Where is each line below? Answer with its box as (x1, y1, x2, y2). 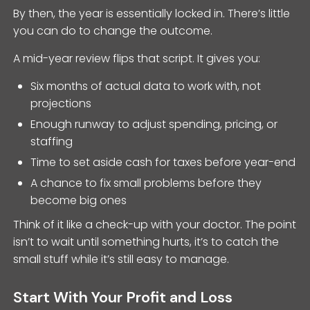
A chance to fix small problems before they (30, 174, 262, 191)
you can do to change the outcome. (13, 22, 213, 39)
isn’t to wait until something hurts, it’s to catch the (13, 233, 280, 250)
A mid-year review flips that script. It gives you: (13, 50, 261, 66)
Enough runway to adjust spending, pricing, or (30, 116, 278, 132)
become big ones (30, 192, 127, 208)
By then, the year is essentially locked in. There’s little (13, 5, 291, 21)
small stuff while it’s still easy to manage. (13, 250, 230, 267)
